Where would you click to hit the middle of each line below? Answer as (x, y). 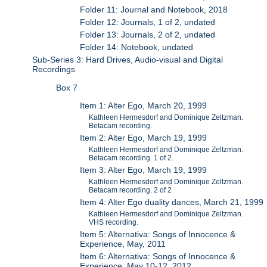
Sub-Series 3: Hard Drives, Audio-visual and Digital (128, 60)
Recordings (54, 69)
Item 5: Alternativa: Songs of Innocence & (158, 235)
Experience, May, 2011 (123, 244)
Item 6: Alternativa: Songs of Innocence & (158, 257)
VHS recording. (114, 223)
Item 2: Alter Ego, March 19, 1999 (144, 138)
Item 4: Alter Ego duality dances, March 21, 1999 (172, 202)
